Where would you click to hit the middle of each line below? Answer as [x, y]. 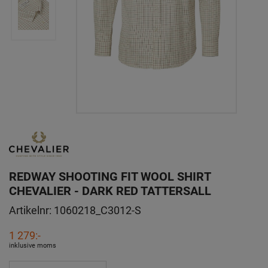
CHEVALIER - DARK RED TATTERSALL [110, 190]
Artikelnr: [31, 210]
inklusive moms [33, 245]
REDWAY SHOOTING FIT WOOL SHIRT [110, 176]
